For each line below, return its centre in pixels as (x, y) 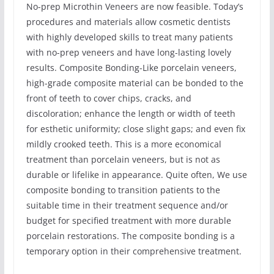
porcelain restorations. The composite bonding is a (130, 235)
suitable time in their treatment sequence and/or (127, 205)
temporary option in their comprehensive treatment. (134, 251)
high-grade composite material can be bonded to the (135, 83)
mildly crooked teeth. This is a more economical (124, 144)
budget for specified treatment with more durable (128, 220)
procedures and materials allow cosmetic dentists (128, 21)
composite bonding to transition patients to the (123, 190)
